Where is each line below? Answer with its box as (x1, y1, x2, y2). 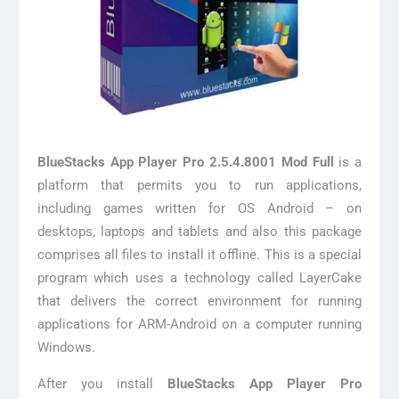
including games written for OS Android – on (37, 199, 362, 216)
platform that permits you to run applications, (37, 176, 362, 193)
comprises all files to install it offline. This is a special (37, 246, 362, 263)
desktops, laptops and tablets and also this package (37, 223, 362, 240)
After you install (37, 375, 153, 392)
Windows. (37, 338, 95, 355)
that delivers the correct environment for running (37, 292, 362, 309)
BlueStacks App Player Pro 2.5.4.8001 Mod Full (37, 153, 334, 170)
